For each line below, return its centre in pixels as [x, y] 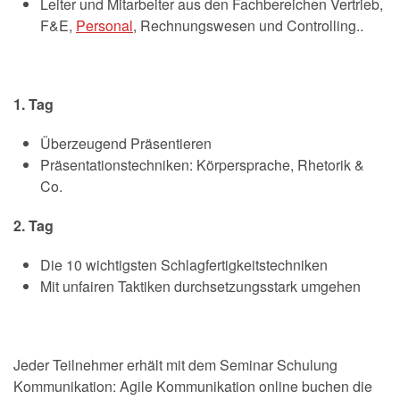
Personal [104, 25]
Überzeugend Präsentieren [126, 143]
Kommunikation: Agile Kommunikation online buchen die [193, 386]
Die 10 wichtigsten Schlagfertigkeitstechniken [184, 264]
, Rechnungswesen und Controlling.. [248, 25]
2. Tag [33, 225]
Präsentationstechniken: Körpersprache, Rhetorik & [202, 164]
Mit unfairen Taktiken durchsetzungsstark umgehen [200, 286]
